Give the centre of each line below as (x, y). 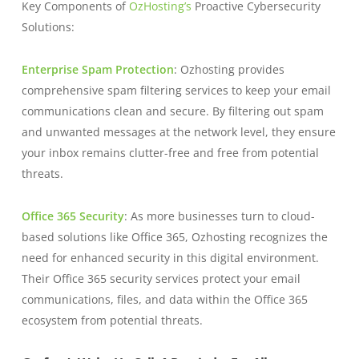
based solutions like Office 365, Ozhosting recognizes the (174, 236)
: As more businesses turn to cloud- (219, 216)
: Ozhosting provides (229, 69)
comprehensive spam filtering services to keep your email (176, 90)
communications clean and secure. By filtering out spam (172, 111)
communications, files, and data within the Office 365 (164, 299)
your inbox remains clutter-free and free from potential (170, 152)
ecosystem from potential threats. (112, 320)
